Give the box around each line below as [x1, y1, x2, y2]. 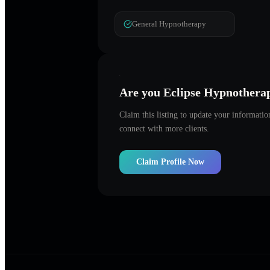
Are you [119, 85, 163, 99]
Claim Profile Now [136, 157, 204, 166]
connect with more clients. [119, 124, 209, 133]
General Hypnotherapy [132, 19, 206, 29]
